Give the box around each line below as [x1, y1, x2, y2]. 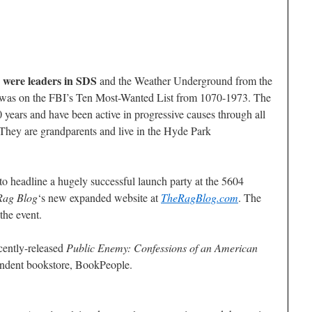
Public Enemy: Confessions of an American [66, 240, 258, 255]
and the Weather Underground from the [97, 73, 272, 88]
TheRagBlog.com [161, 190, 238, 205]
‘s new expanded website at [38, 190, 161, 205]
